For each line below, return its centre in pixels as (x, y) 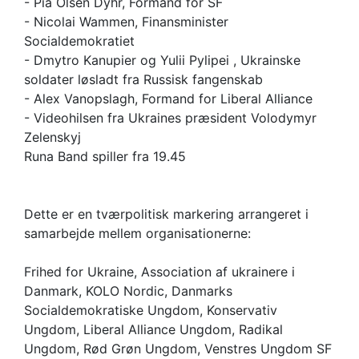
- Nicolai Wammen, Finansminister (126, 22)
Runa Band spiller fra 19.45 (105, 157)
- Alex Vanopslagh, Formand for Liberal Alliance (168, 99)
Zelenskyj (52, 137)
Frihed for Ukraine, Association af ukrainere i (159, 272)
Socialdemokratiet (79, 41)
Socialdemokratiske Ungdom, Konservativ (151, 311)
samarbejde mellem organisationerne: (137, 234)
